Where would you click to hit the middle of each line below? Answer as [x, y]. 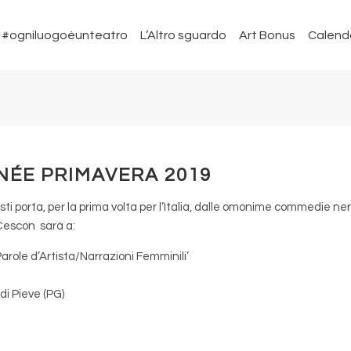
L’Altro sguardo [183, 35]
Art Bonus [267, 35]
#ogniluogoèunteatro [65, 35]
